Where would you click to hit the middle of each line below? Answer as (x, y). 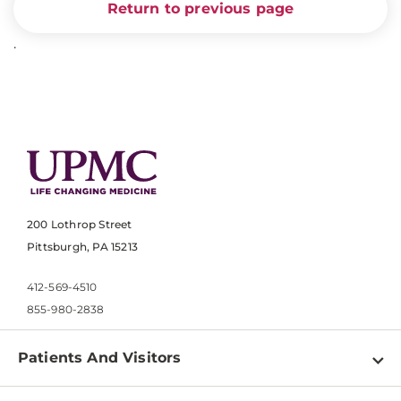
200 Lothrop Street (80, 225)
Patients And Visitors (100, 358)
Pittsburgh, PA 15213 (82, 247)
